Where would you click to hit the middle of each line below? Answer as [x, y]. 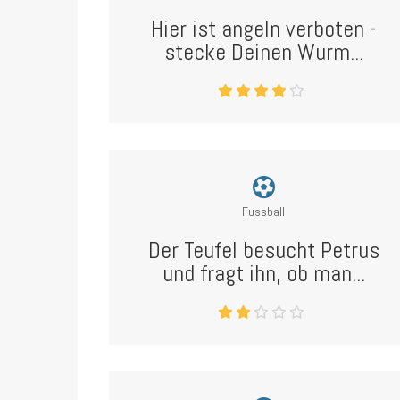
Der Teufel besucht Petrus [263, 250]
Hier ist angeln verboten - [264, 29]
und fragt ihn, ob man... [263, 274]
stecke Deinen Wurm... [263, 52]
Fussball [264, 212]
